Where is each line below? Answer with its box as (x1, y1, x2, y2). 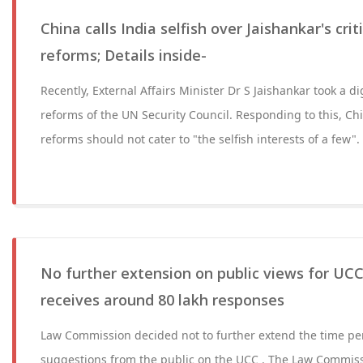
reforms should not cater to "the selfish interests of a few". (41, 131, 360, 147)
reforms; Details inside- (41, 45, 207, 65)
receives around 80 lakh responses (41, 290, 284, 310)
